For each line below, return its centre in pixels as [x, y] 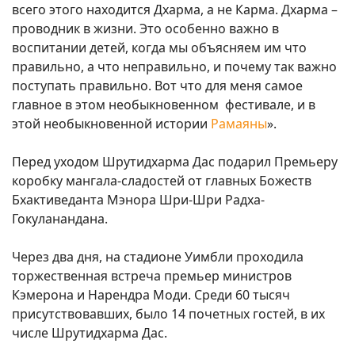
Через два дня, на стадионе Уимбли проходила [158, 257]
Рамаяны [239, 124]
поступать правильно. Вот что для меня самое [157, 86]
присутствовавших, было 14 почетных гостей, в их [168, 314]
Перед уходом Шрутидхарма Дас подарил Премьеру [175, 162]
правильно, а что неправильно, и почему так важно [174, 67]
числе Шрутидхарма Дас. [91, 333]
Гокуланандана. [61, 219]
